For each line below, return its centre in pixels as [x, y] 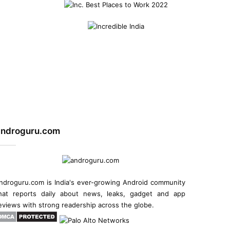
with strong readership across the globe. [87, 205]
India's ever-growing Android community [120, 183]
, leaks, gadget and [137, 194]
